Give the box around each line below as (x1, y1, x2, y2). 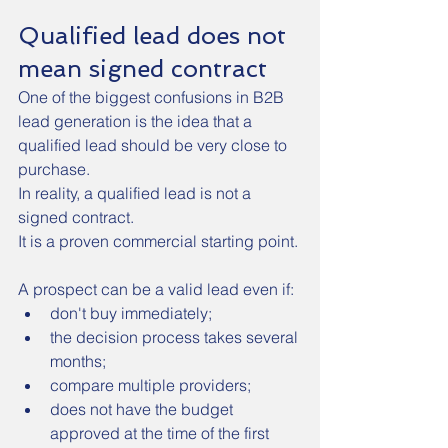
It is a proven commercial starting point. (18, 231, 298, 251)
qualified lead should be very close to (18, 135, 291, 155)
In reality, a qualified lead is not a (18, 183, 255, 203)
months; (50, 351, 106, 371)
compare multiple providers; (50, 375, 251, 395)
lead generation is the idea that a (18, 111, 256, 131)
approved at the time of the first (50, 423, 273, 443)
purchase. (18, 159, 90, 179)
